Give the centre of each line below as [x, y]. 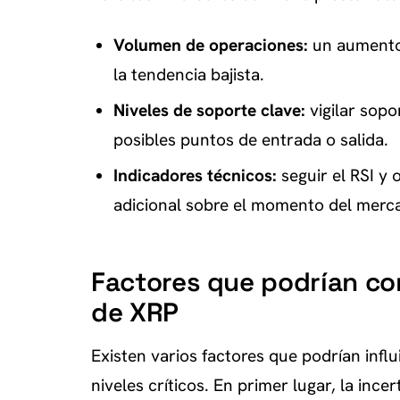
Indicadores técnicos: [195, 175]
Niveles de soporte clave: [209, 110]
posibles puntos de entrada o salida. [250, 139]
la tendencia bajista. [188, 75]
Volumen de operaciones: [210, 46]
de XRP [135, 312]
